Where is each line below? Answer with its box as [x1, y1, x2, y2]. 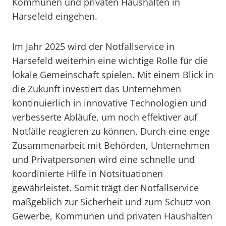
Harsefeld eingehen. [12, 10, 97, 22]
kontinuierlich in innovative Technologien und [12, 97, 207, 109]
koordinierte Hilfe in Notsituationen [12, 167, 163, 180]
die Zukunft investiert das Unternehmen [12, 83, 181, 95]
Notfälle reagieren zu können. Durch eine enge [12, 125, 210, 137]
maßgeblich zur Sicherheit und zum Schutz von [12, 196, 211, 208]
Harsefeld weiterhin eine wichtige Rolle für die [12, 54, 208, 67]
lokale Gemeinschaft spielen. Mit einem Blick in [12, 69, 213, 81]
